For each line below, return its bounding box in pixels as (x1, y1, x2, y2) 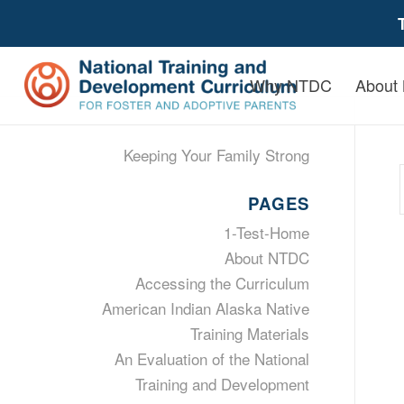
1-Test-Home (223, 221, 309, 243)
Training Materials (189, 322, 309, 344)
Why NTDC (250, 73, 333, 96)
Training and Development (134, 372, 309, 395)
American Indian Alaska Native (101, 297, 309, 319)
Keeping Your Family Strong (123, 143, 309, 166)
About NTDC (224, 246, 309, 269)
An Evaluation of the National (114, 347, 309, 370)
